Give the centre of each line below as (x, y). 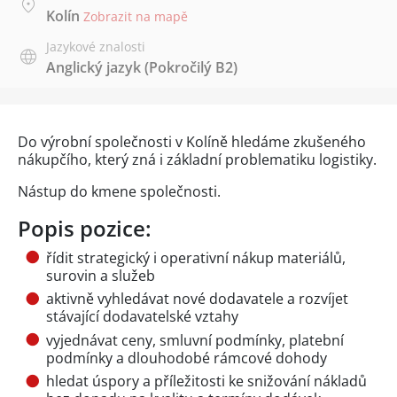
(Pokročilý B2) (189, 67)
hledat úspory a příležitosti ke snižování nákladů (206, 381)
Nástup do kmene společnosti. (119, 191)
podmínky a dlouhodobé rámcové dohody (187, 358)
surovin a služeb (101, 275)
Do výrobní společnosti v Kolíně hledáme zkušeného (192, 141)
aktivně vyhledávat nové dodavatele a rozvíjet (197, 299)
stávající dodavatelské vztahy (142, 317)
